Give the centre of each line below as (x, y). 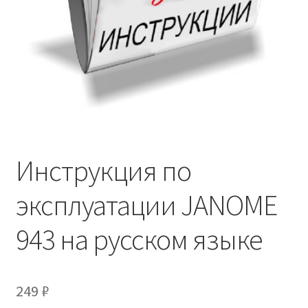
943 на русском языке (139, 239)
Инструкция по (103, 170)
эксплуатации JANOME (146, 205)
